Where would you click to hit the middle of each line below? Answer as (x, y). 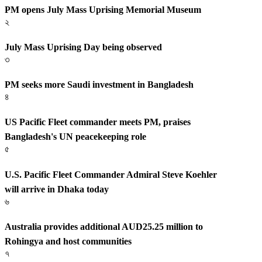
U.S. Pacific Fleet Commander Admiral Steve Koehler (111, 174)
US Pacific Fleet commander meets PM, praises (98, 122)
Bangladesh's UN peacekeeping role (75, 137)
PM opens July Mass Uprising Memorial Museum (103, 9)
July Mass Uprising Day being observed (83, 47)
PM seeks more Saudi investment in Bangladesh (99, 85)
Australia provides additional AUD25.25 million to (104, 226)
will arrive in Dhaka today (57, 189)
